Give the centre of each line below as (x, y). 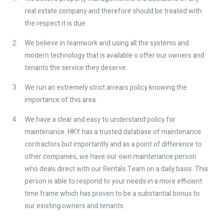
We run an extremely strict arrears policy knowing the (106, 87)
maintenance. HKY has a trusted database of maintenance (113, 132)
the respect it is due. (56, 23)
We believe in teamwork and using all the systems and (107, 43)
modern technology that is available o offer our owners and (114, 55)
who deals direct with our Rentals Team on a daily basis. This (116, 169)
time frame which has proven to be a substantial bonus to (112, 193)
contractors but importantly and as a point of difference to (113, 144)
